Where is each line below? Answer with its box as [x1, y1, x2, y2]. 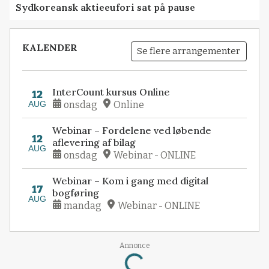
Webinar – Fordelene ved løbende [52, 124, 212, 136]
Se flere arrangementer [137, 45, 241, 56]
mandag [64, 199, 102, 211]
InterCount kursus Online [52, 85, 171, 98]
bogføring [52, 186, 100, 199]
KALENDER [22, 41, 78, 53]
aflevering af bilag [52, 136, 136, 148]
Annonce [119, 241, 150, 250]
